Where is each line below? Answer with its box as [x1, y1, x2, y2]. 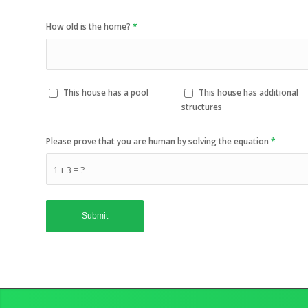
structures [181, 101, 223, 113]
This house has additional [199, 87, 299, 98]
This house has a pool [63, 87, 148, 98]
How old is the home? [46, 21, 133, 32]
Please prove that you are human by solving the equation [46, 135, 271, 147]
